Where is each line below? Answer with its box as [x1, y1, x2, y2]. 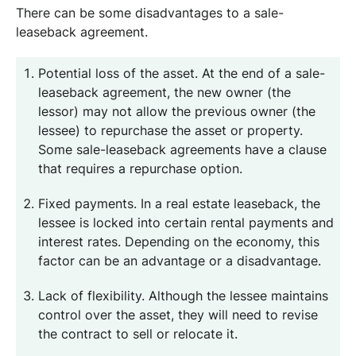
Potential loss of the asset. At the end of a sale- [38, 65, 325, 82]
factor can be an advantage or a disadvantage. [38, 253, 321, 269]
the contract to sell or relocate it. [38, 326, 238, 342]
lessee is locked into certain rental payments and [38, 215, 334, 231]
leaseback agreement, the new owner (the [38, 84, 291, 101]
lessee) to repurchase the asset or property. [38, 122, 303, 139]
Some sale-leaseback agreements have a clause [38, 141, 327, 158]
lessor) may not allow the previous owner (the [38, 103, 315, 120]
